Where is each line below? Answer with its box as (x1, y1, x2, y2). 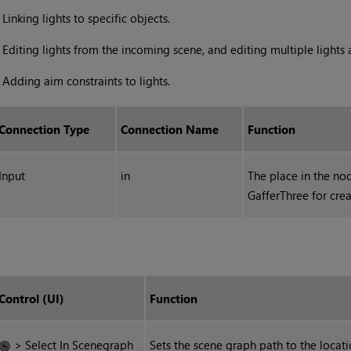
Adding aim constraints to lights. (2, 73, 170, 89)
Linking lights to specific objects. (2, 10, 170, 27)
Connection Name (121, 121, 219, 138)
